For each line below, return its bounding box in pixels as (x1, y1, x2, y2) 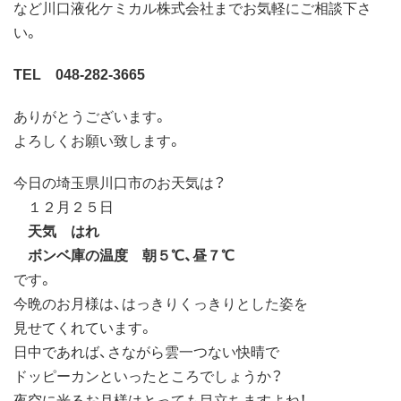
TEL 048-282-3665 (13, 63, 145, 85)
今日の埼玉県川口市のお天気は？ (13, 171, 226, 193)
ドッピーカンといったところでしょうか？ (13, 364, 283, 387)
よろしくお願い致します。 (13, 129, 182, 151)
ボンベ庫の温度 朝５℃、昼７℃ (13, 243, 235, 266)
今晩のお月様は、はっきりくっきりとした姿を (13, 292, 308, 314)
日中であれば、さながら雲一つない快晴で (13, 340, 279, 363)
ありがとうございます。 (13, 105, 167, 127)
